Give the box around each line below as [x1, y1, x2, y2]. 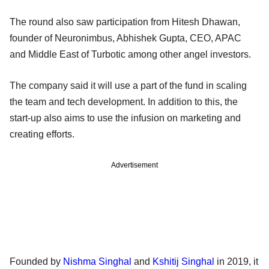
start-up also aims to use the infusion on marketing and [10, 112, 241, 123]
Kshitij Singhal [153, 256, 214, 267]
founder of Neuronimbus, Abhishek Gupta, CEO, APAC [10, 32, 241, 43]
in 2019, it [214, 256, 258, 267]
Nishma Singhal [63, 256, 131, 267]
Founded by [10, 256, 63, 267]
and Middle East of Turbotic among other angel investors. [10, 49, 256, 59]
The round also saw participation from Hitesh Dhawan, [10, 16, 240, 27]
